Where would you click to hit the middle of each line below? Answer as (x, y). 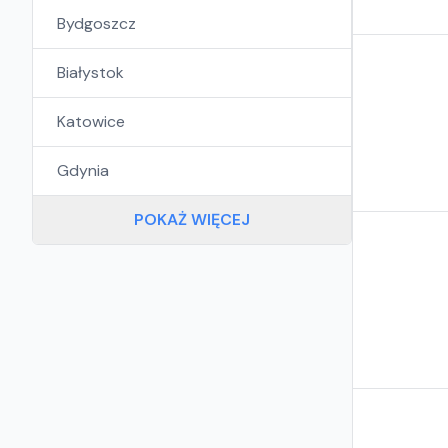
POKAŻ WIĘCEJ (192, 219)
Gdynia (83, 170)
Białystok (90, 72)
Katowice (91, 121)
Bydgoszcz (96, 23)
